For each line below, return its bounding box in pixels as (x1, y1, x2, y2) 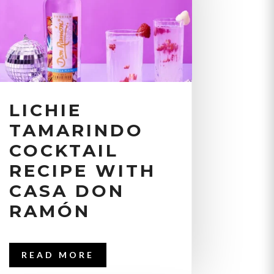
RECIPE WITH (9, 160, 156, 182)
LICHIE (9, 100, 82, 121)
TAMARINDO (9, 120, 144, 141)
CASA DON (9, 180, 125, 202)
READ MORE (21, 250, 94, 261)
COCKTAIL (9, 140, 119, 161)
